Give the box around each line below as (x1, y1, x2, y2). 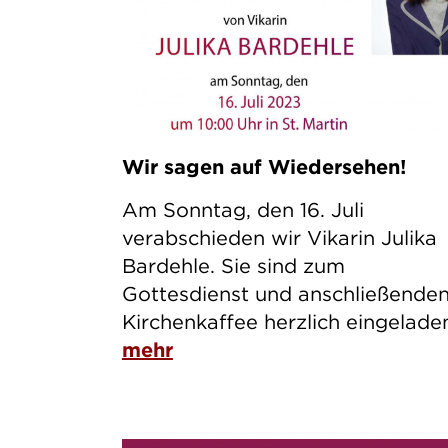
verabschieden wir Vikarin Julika (121, 224, 437, 250)
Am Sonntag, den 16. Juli (121, 196, 364, 222)
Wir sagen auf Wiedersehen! (121, 153, 406, 179)
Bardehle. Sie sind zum (121, 252, 345, 278)
